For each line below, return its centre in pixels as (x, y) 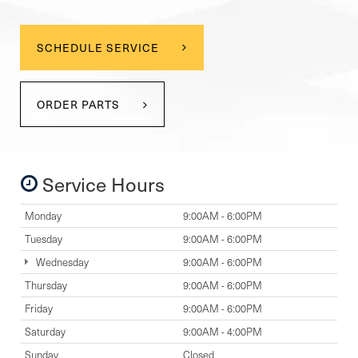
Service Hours (101, 184)
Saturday (45, 332)
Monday (43, 216)
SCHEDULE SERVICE (98, 48)
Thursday (46, 286)
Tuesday (44, 239)
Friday (39, 309)
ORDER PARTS (78, 105)
